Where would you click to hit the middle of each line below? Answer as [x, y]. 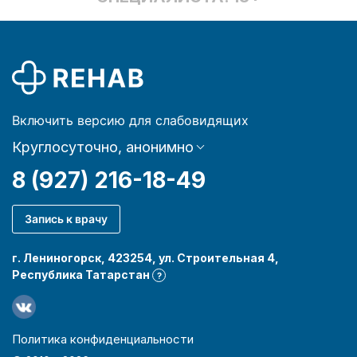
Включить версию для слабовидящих [130, 120]
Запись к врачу [66, 218]
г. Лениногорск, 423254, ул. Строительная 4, [145, 257]
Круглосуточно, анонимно [103, 147]
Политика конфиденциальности [103, 339]
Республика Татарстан [82, 274]
